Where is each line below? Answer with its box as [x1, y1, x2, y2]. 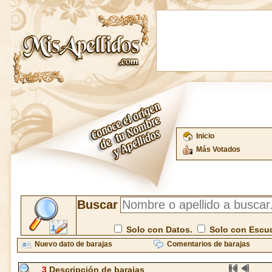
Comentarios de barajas [167, 240, 250, 248]
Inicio [196, 132, 214, 140]
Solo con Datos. [123, 225, 195, 234]
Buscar [76, 198, 118, 211]
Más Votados [196, 145, 240, 154]
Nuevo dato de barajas [35, 240, 112, 248]
